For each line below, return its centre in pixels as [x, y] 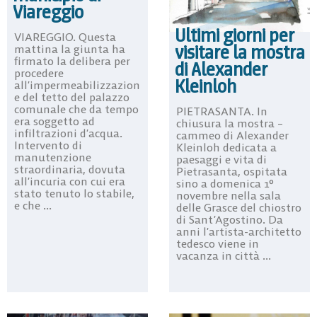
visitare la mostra [240, 53]
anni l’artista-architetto [239, 232]
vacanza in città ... [224, 256]
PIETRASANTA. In [222, 111]
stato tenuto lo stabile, [74, 194]
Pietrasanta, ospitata [232, 172]
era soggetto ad [54, 121]
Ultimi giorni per [235, 36]
